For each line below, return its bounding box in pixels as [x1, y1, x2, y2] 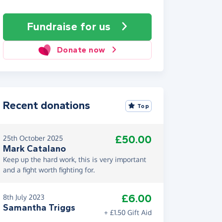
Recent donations [3, 99, 90, 112]
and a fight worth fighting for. [3, 166, 95, 174]
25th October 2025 [3, 134, 63, 142]
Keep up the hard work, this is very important [3, 155, 146, 164]
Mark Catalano [3, 143, 66, 154]
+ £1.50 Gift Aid [104, 208, 152, 217]
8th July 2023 [3, 193, 45, 201]
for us [80, 20, 111, 33]
